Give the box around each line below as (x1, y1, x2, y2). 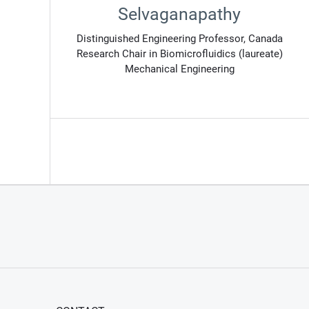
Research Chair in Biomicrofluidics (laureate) (76, 48, 283, 61)
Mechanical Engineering (124, 63, 235, 76)
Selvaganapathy (118, 4, 241, 25)
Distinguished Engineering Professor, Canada (76, 32, 283, 46)
